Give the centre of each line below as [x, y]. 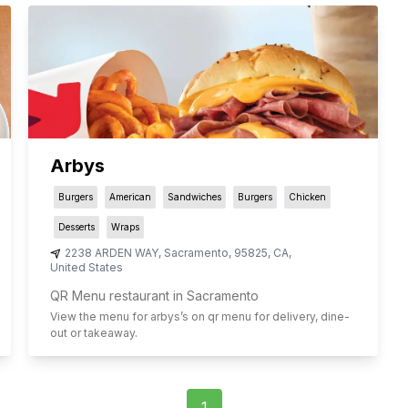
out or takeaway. [93, 333]
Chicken [307, 197]
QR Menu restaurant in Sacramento [154, 296]
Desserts [76, 227]
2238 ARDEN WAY [111, 253]
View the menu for [100, 317]
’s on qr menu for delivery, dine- [265, 317]
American [130, 197]
